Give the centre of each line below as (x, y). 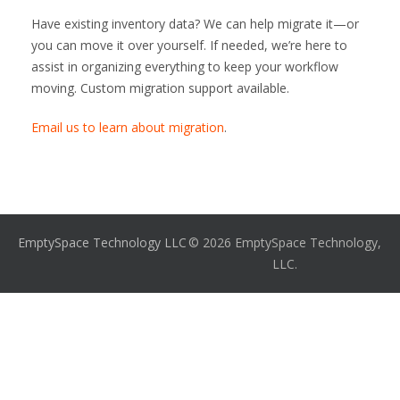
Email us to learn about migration (128, 127)
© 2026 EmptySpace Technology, (284, 242)
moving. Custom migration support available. (160, 88)
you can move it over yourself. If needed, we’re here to (189, 45)
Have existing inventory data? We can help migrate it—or (195, 24)
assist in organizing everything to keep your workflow (185, 67)
